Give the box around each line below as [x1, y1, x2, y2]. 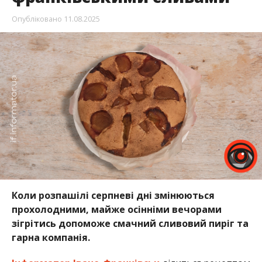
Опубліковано [11, 13, 62, 25]
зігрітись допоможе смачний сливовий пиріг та [11, 217, 249, 230]
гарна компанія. [11, 231, 90, 244]
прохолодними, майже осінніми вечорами [11, 203, 222, 216]
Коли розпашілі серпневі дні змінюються [11, 189, 215, 202]
